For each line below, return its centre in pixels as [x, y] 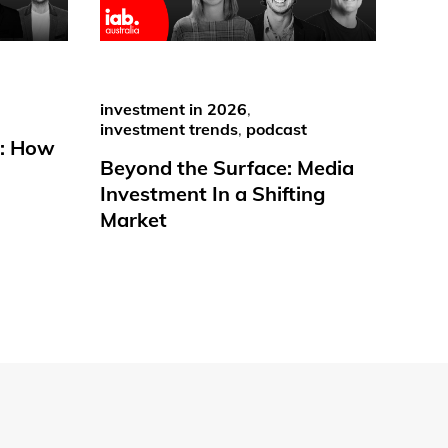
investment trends [169, 128]
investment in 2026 [173, 108]
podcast [276, 128]
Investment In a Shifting [212, 193]
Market [133, 219]
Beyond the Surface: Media [227, 167]
